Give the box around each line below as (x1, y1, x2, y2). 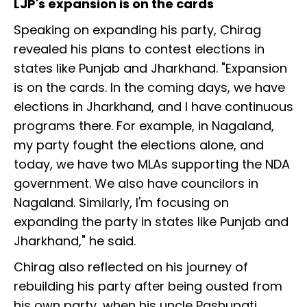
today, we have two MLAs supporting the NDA (14, 156, 290, 173)
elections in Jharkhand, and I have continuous (14, 98, 293, 116)
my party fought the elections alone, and (14, 136, 264, 154)
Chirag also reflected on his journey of (14, 258, 248, 276)
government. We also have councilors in (14, 175, 258, 193)
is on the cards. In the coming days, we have (14, 79, 285, 97)
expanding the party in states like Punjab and (14, 213, 288, 231)
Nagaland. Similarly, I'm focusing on (14, 194, 229, 212)
